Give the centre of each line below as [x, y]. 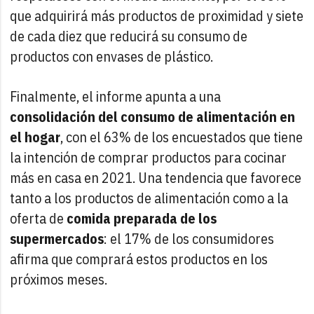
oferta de [37, 218]
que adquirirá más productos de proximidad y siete [157, 15]
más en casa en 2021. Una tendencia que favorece [156, 177]
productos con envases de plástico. [112, 56]
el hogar [35, 137]
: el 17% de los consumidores [189, 238]
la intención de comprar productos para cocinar [149, 157]
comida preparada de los [141, 218]
